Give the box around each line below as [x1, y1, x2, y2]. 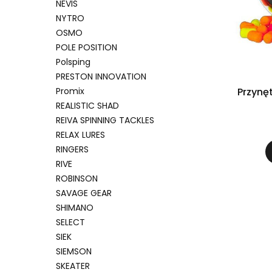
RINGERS [56, 143, 89, 155]
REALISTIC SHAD [56, 99, 119, 112]
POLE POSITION [56, 41, 117, 53]
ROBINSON [56, 172, 98, 185]
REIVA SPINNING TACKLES [56, 114, 154, 126]
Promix [56, 84, 84, 97]
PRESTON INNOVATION [56, 70, 146, 83]
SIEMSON [56, 245, 92, 257]
